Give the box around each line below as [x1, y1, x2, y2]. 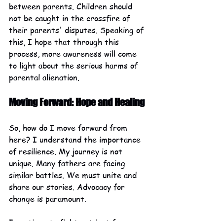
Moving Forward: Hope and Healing [9, 96, 145, 109]
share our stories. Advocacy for [9, 182, 127, 193]
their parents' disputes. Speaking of [9, 25, 146, 36]
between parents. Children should [9, 1, 135, 12]
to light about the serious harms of [9, 60, 140, 72]
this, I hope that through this [9, 37, 121, 48]
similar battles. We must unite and [9, 170, 139, 181]
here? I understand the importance [9, 134, 143, 146]
